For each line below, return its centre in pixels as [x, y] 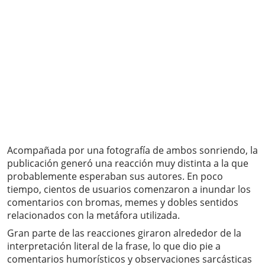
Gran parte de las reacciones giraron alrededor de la [124, 233]
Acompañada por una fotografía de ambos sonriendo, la [132, 151]
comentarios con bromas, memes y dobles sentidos [123, 203]
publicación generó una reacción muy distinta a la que [128, 164]
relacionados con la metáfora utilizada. [93, 216]
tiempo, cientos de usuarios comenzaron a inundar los [129, 190]
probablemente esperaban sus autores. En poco [115, 177]
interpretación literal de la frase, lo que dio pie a [114, 246]
